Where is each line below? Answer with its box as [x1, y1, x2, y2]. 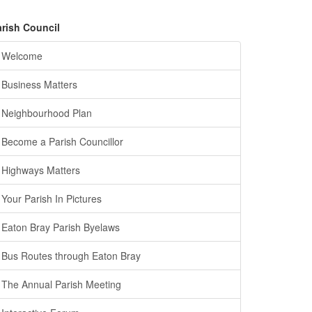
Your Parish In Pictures [1, 192, 102, 205]
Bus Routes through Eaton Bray [1, 249, 141, 263]
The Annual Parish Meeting [1, 277, 121, 291]
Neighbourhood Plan [1, 106, 92, 120]
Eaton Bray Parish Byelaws [1, 220, 120, 234]
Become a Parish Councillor [1, 134, 123, 148]
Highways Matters [1, 163, 80, 177]
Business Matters [1, 77, 77, 91]
